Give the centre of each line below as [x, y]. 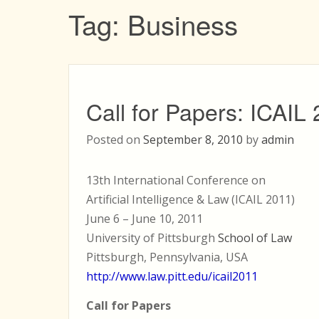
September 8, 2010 [193, 140]
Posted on [115, 140]
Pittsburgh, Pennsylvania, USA [167, 257]
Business [183, 24]
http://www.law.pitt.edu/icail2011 [172, 276]
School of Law [255, 238]
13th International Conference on [176, 180]
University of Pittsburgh [152, 238]
